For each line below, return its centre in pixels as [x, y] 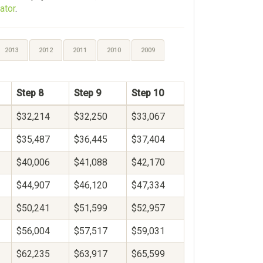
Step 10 [148, 93]
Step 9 [87, 93]
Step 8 [30, 93]
